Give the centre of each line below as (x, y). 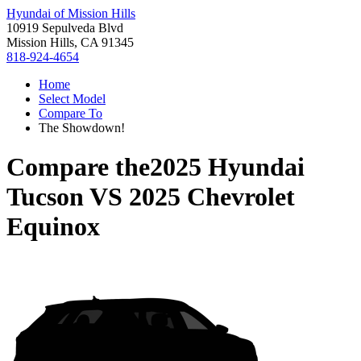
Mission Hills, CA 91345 (70, 42)
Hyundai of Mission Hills (71, 13)
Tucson (45, 197)
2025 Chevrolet (212, 197)
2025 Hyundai (227, 167)
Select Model (72, 99)
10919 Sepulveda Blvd (65, 28)
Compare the (78, 167)
